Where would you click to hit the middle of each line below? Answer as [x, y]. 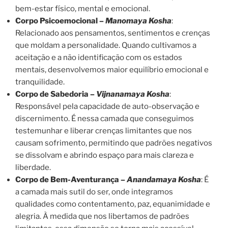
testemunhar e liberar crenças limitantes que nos [104, 131]
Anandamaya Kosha [164, 179]
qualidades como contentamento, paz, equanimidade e [113, 204]
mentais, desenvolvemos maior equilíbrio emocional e [112, 69]
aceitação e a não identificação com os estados [99, 57]
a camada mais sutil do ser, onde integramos [94, 192]
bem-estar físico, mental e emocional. [83, 8]
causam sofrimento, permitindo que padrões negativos [114, 143]
